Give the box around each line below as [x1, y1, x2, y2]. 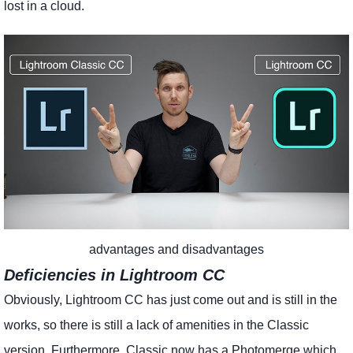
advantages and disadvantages [89, 242, 264, 256]
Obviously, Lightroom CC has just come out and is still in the [4, 292, 337, 307]
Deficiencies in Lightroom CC [4, 266, 225, 284]
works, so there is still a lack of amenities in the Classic [4, 318, 309, 332]
